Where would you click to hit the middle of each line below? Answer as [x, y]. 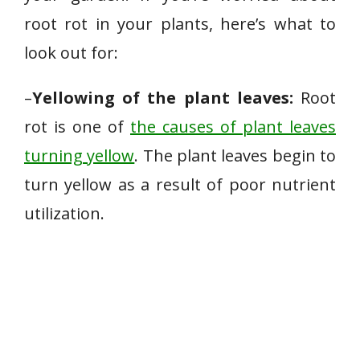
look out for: [71, 53]
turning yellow [80, 155]
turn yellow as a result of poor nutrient [180, 184]
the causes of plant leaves [233, 127]
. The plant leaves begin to [235, 155]
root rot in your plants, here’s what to [180, 24]
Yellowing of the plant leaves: [163, 98]
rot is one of [77, 127]
